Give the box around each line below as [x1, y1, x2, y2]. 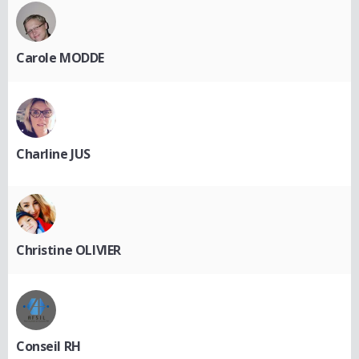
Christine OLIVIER [16, 240, 121, 259]
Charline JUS [16, 144, 91, 163]
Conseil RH [16, 337, 81, 355]
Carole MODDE [16, 48, 104, 67]
